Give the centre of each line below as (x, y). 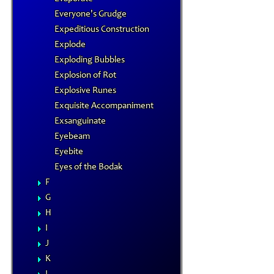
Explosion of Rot (85, 76)
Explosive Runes (85, 91)
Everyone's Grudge (91, 14)
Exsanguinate (80, 121)
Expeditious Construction (102, 30)
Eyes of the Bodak (88, 167)
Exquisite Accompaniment (104, 106)
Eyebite (69, 152)
